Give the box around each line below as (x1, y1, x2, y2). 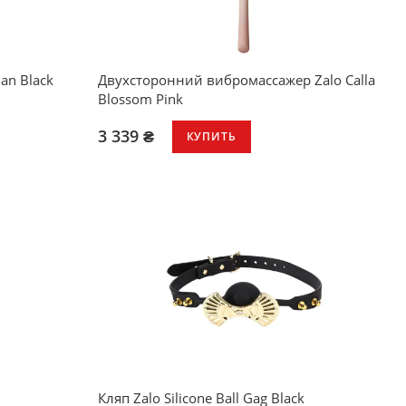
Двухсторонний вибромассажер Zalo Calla (97, 70, 375, 89)
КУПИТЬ (186, 129, 237, 145)
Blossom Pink (97, 89, 183, 108)
